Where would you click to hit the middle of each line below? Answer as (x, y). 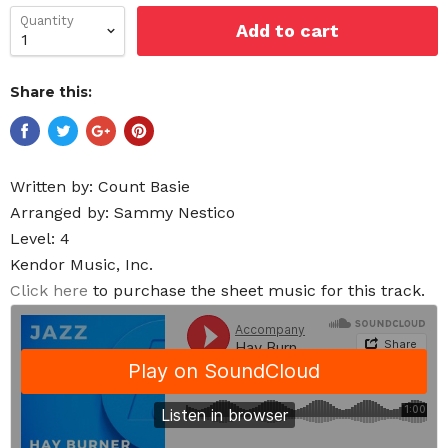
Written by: (54, 186)
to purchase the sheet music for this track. (256, 290)
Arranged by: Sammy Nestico (122, 212)
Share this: (51, 92)
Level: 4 (40, 238)
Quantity (47, 20)
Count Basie (144, 186)
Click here (49, 290)
